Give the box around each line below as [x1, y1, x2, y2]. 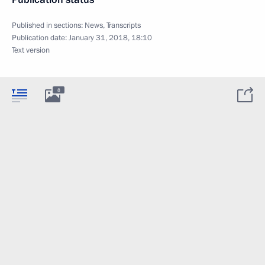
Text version [12, 45, 50, 56]
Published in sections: [12, 20, 85, 31]
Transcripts [106, 20, 141, 31]
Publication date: [12, 33, 69, 43]
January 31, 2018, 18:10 [69, 33, 152, 43]
